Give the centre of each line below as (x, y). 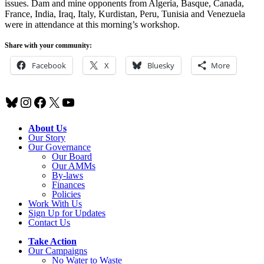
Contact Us (49, 222)
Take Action (52, 241)
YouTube (87, 102)
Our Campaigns (58, 250)
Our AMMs (74, 166)
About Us (47, 128)
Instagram (47, 102)
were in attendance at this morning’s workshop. (92, 24)
